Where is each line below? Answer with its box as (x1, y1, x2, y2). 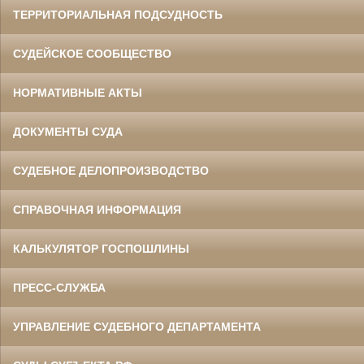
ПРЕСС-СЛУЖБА (13, 281, 106, 295)
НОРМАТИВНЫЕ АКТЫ (13, 86, 142, 100)
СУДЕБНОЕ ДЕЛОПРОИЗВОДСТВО (13, 164, 209, 178)
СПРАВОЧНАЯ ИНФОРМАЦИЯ (13, 203, 181, 217)
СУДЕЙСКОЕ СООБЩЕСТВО (13, 47, 171, 61)
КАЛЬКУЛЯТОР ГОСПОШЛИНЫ (13, 242, 189, 256)
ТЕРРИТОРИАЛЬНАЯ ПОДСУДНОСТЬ (13, 8, 223, 22)
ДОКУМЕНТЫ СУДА (13, 125, 123, 139)
